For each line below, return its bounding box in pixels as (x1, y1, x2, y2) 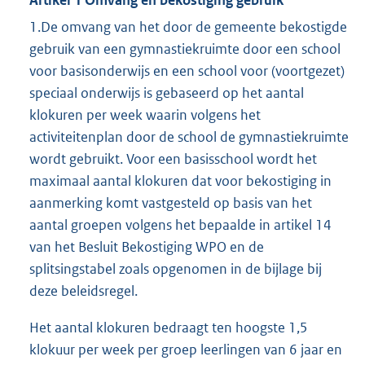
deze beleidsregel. (29, 282, 138, 301)
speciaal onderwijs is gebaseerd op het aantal (29, 84, 304, 103)
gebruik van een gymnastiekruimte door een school (29, 40, 341, 59)
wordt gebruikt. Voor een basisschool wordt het (29, 150, 317, 169)
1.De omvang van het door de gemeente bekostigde (29, 18, 347, 37)
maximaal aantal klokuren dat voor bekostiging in (29, 172, 332, 191)
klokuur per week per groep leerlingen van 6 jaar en (29, 341, 342, 359)
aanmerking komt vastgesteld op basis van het (29, 194, 312, 213)
